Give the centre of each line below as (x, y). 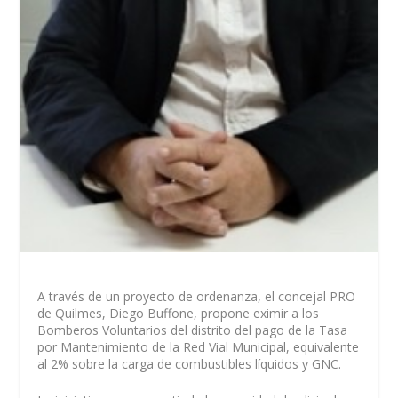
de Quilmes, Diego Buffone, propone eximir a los (179, 313)
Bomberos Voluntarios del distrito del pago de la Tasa (193, 330)
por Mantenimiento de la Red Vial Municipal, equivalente (199, 346)
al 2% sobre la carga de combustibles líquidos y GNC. (190, 363)
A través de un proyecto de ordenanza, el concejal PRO (197, 296)
